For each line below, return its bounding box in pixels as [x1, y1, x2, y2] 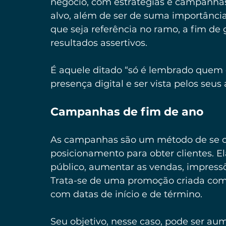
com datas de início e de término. [50, 188, 202, 200]
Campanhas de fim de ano [50, 104, 203, 119]
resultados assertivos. [50, 37, 147, 48]
